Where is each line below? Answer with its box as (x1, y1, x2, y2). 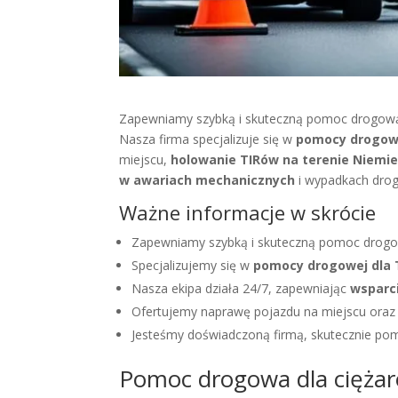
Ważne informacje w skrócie (119, 199, 377, 227)
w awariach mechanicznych (119, 171, 296, 189)
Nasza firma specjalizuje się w (119, 131, 297, 148)
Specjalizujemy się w (131, 257, 254, 275)
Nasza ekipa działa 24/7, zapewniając (131, 280, 351, 298)
